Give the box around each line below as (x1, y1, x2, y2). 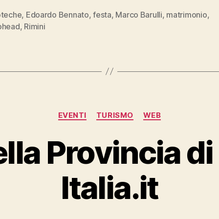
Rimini (24, 21, 45, 31)
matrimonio (166, 9, 207, 20)
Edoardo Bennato (25, 9, 89, 20)
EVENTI (58, 110, 87, 120)
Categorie (109, 105, 148, 116)
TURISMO (96, 110, 133, 120)
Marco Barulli (115, 9, 162, 20)
